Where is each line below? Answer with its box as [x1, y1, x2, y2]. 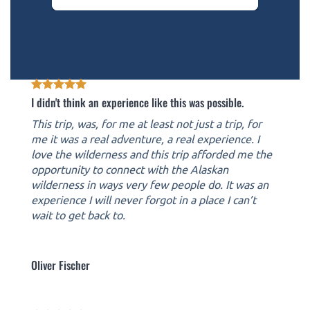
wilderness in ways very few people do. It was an [31, 176, 268, 191]
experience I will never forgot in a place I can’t [31, 192, 256, 206]
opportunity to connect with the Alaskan [31, 161, 228, 176]
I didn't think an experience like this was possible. [31, 93, 244, 111]
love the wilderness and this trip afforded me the [31, 146, 272, 161]
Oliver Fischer [31, 256, 90, 273]
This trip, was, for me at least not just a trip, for [31, 116, 262, 130]
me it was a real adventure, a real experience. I [31, 131, 259, 145]
